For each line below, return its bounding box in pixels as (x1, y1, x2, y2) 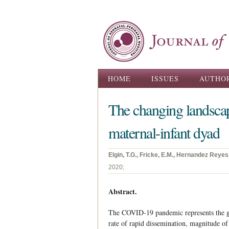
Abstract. (108, 186, 137, 197)
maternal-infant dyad (108, 122, 219, 143)
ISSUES (151, 74, 179, 83)
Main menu (98, 71, 148, 82)
